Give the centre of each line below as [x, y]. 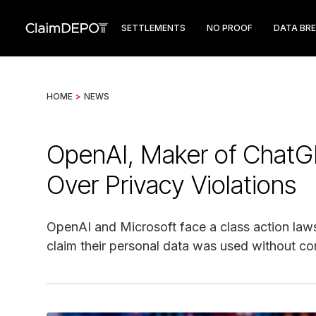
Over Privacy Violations [171, 185]
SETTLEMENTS [153, 28]
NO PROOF [230, 28]
